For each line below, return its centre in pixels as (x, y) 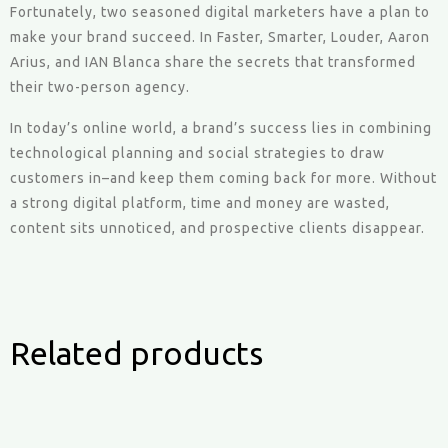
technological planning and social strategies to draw (197, 153)
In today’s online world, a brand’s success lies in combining (221, 128)
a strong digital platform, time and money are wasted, (200, 203)
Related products (136, 353)
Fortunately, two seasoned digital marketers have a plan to (220, 12)
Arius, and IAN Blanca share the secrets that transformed (213, 62)
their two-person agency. (100, 87)
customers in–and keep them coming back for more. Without (223, 178)
